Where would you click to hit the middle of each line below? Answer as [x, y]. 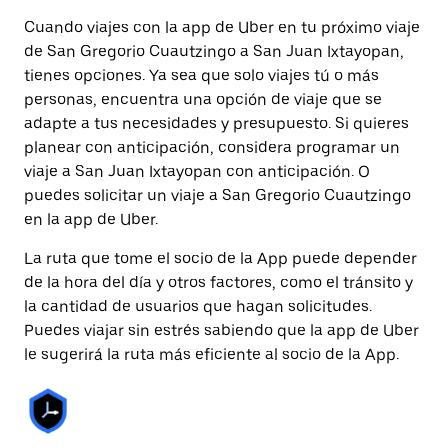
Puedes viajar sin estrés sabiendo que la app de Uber [221, 330]
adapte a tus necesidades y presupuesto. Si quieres [216, 123]
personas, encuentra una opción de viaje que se [203, 99]
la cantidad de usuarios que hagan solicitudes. [198, 306]
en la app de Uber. [91, 219]
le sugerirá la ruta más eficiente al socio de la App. [211, 354]
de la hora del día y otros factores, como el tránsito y [218, 282]
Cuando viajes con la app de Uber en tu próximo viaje [222, 27]
